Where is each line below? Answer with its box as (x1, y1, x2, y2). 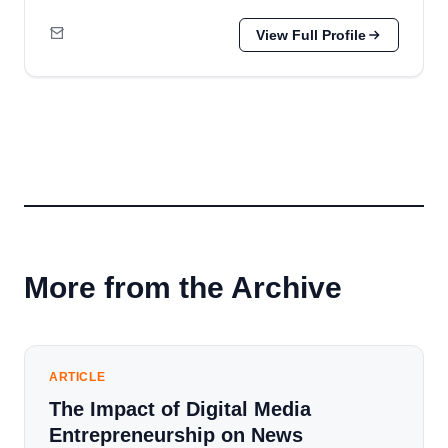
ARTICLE (49, 370, 106, 384)
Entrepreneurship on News (49, 424, 303, 446)
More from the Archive (24, 271, 342, 304)
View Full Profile (256, 27, 366, 43)
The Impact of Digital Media (49, 398, 311, 420)
